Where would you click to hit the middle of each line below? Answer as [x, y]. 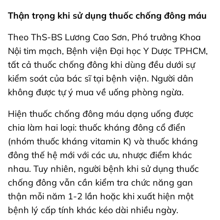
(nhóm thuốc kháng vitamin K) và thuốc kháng [103, 141]
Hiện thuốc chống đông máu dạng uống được [101, 114]
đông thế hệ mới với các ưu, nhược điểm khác [100, 155]
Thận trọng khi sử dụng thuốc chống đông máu [107, 16]
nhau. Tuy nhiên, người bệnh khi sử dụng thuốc [103, 169]
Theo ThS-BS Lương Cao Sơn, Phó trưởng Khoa [104, 37]
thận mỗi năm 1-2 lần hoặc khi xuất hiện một [101, 196]
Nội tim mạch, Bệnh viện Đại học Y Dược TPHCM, [108, 51]
